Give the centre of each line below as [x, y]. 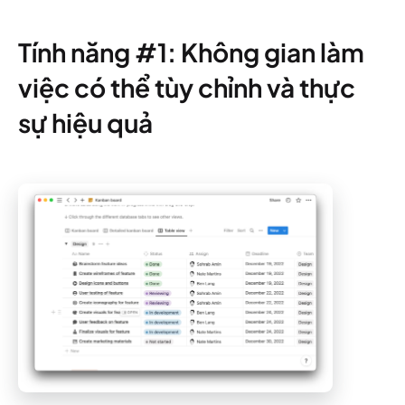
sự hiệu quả [85, 122]
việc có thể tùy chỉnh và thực [187, 87]
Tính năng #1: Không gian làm [191, 52]
